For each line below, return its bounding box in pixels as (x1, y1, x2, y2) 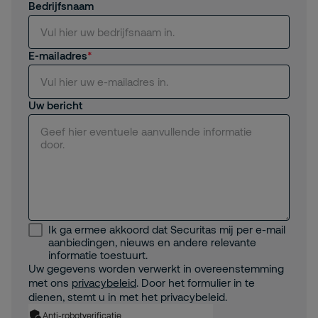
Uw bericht (28, 99, 82, 111)
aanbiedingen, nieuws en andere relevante (48, 236, 256, 248)
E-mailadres (28, 49, 87, 62)
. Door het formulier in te (136, 276, 255, 289)
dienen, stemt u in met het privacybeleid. (28, 290, 227, 303)
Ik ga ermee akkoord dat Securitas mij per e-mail (48, 223, 285, 236)
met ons (28, 276, 72, 289)
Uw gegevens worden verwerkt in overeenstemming (28, 262, 284, 275)
